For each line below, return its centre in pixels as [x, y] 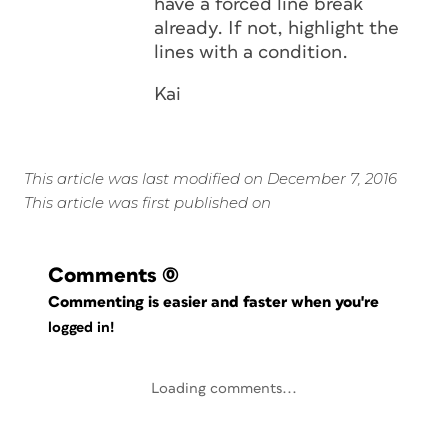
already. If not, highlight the [276, 28]
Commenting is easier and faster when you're [216, 302]
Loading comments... [224, 388]
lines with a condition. [251, 52]
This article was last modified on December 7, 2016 [210, 178]
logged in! [81, 328]
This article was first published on [147, 202]
